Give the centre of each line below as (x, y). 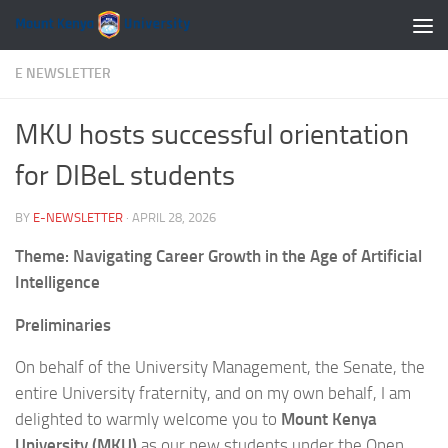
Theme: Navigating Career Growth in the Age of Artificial (218, 256)
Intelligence (57, 282)
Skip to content (79, 28)
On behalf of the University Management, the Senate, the (220, 367)
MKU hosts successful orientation (212, 134)
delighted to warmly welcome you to (148, 419)
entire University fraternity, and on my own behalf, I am (213, 393)
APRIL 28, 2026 (174, 217)
